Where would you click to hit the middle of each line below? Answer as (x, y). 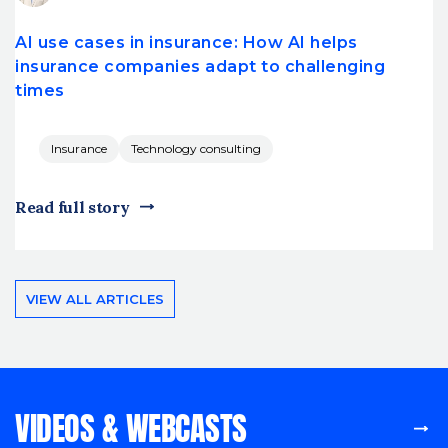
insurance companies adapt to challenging (200, 66)
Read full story (72, 206)
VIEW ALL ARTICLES (95, 298)
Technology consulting (196, 148)
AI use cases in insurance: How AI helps (186, 42)
